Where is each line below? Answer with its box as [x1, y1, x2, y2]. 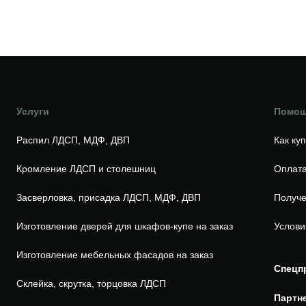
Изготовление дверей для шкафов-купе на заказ [16, 221, 233, 232]
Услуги [16, 106, 49, 117]
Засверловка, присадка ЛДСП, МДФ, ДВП [16, 192, 201, 203]
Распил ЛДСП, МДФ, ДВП [16, 135, 130, 145]
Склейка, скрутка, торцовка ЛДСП [16, 278, 166, 289]
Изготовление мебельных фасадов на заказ [16, 249, 213, 260]
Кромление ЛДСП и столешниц [16, 163, 156, 174]
